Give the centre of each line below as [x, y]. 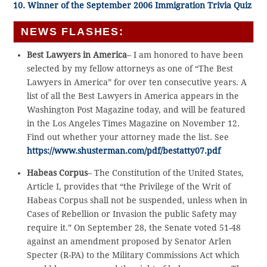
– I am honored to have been [185, 55]
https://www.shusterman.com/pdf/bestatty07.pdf [123, 150]
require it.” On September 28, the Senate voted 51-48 [133, 227]
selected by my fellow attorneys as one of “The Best [130, 68]
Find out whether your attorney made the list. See [128, 137]
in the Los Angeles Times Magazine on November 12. [133, 123]
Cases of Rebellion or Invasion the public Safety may [131, 214]
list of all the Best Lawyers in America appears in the [133, 96]
